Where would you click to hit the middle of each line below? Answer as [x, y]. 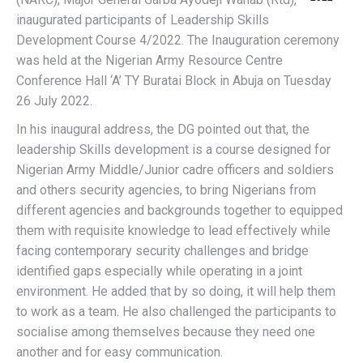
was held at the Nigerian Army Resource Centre [149, 60]
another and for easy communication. [120, 352]
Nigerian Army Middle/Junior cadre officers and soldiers [175, 170]
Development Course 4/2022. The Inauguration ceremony [178, 40]
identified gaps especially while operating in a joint [159, 271]
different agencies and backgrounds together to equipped [179, 210]
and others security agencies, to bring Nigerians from [166, 190]
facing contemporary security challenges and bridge [162, 251]
